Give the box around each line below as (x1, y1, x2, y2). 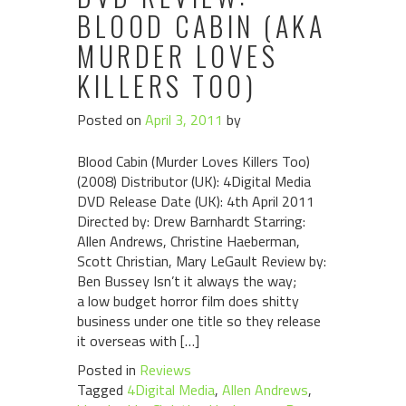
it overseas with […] (77, 330, 199, 352)
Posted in (77, 359, 140, 381)
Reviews (140, 359, 191, 381)
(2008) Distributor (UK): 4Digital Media (77, 170, 311, 192)
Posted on (77, 109, 145, 130)
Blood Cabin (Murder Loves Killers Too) (77, 150, 310, 172)
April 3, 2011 (145, 109, 223, 130)
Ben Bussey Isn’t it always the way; (77, 270, 296, 292)
